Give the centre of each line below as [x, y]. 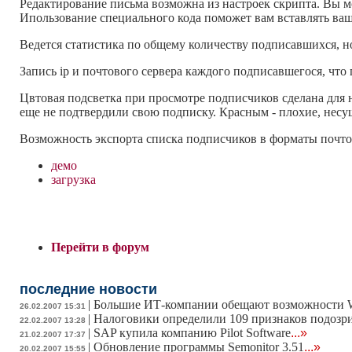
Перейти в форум [100, 247]
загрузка [73, 180]
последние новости [88, 290]
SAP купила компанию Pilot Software [192, 333]
